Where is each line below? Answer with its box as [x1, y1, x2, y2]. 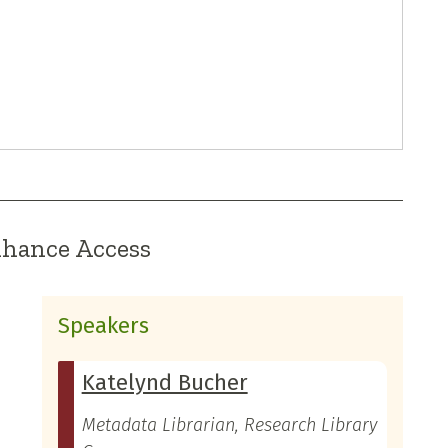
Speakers [57, 311, 149, 339]
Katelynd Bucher [81, 368, 248, 396]
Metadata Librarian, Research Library [81, 413, 377, 436]
